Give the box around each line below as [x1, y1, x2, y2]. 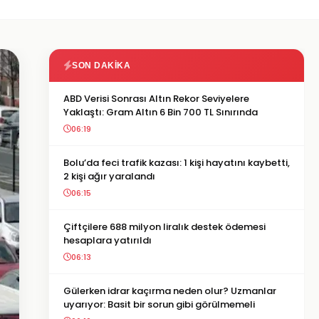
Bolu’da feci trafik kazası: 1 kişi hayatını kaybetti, [63, 156, 290, 169]
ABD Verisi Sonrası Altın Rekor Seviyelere [63, 92, 249, 105]
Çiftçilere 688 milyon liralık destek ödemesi [63, 220, 266, 234]
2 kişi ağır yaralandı [63, 169, 155, 183]
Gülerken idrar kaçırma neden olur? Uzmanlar [63, 284, 276, 298]
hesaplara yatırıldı [63, 234, 152, 247]
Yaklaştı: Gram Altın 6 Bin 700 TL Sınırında [63, 105, 258, 119]
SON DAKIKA [72, 61, 130, 70]
